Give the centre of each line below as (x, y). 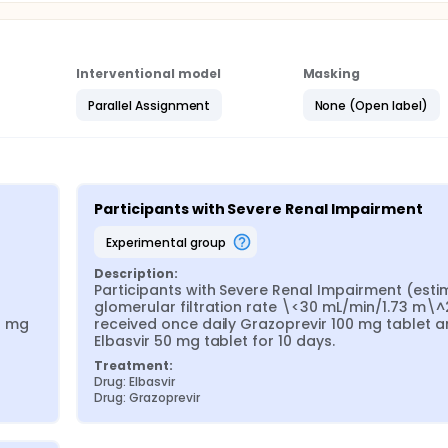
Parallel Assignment (149, 105)
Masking (331, 73)
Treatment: (133, 365)
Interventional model (149, 73)
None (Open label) (371, 105)
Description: (136, 273)
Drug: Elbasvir (134, 381)
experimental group (168, 242)
